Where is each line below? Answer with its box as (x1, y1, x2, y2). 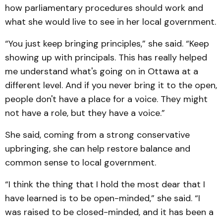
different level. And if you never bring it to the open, (5, 79, 217, 92)
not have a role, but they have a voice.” (5, 107, 165, 119)
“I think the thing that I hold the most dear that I (5, 178, 205, 191)
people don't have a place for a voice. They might (5, 93, 208, 106)
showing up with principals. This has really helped (5, 52, 207, 64)
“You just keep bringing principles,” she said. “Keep (5, 38, 209, 50)
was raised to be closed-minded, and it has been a (5, 206, 214, 219)
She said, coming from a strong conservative (5, 129, 190, 141)
